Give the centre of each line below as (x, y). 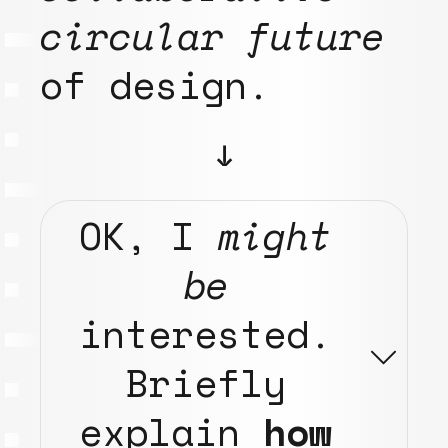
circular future (212, 35)
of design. (155, 84)
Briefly (206, 382)
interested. (206, 333)
